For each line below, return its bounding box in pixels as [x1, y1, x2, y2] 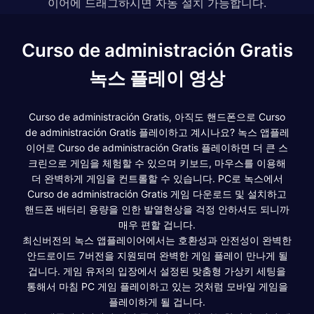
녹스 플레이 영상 [89, 67, 225, 89]
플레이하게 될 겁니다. [109, 295, 205, 308]
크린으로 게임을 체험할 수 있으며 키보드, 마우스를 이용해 [28, 156, 286, 169]
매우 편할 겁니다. [118, 218, 196, 231]
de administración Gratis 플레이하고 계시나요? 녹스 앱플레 [25, 125, 289, 138]
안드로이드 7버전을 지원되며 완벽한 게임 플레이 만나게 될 [26, 249, 288, 261]
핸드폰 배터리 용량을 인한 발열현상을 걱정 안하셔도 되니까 [25, 203, 289, 215]
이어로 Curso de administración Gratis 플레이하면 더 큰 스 [26, 141, 288, 153]
